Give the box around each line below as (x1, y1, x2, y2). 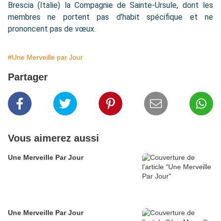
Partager (8, 72, 48, 83)
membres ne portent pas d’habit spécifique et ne (8, 12, 213, 22)
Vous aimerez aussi (8, 133, 99, 144)
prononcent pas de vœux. (8, 24, 98, 34)
